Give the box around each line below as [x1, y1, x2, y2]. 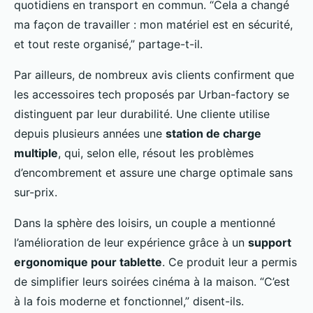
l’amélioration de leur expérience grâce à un [14, 235, 248, 249]
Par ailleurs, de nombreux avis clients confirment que [14, 67, 294, 82]
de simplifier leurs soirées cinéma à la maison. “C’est [14, 274, 290, 289]
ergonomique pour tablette [14, 254, 162, 269]
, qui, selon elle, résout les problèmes [58, 145, 254, 160]
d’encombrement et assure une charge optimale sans [14, 165, 293, 180]
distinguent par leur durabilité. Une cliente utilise [14, 106, 270, 121]
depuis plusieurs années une [14, 126, 166, 140]
